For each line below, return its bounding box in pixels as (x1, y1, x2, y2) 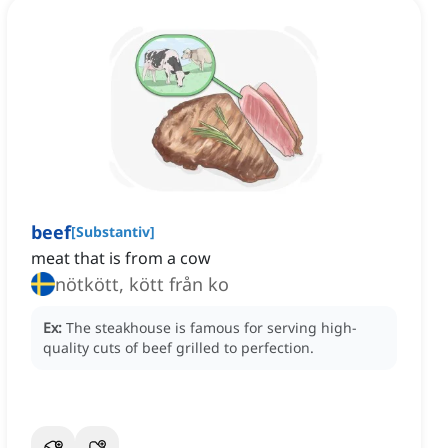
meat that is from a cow (31, 247, 211, 270)
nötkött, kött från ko (55, 272, 229, 297)
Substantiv (76, 222, 150, 242)
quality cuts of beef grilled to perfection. (43, 338, 314, 358)
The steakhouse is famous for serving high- (66, 318, 357, 338)
